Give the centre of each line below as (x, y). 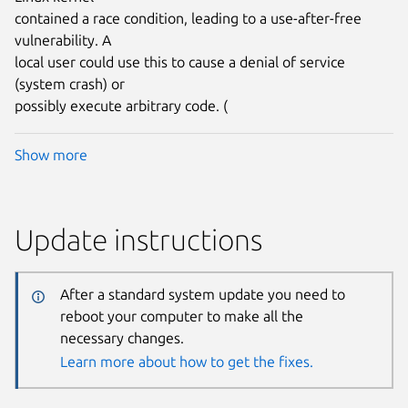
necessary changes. (122, 337)
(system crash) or (70, 83)
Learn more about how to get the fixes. (186, 361)
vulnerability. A (63, 40)
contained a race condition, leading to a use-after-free (188, 18)
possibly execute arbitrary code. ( (121, 105)
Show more (51, 155)
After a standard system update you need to (202, 294)
